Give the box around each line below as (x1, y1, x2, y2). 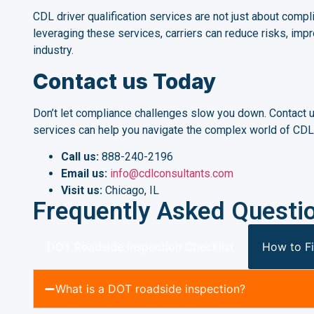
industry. (33, 43, 74, 57)
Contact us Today (33, 68, 217, 94)
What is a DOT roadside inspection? (55, 282, 245, 296)
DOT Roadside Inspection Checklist (47, 240, 234, 254)
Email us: (61, 167, 107, 181)
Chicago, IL (102, 184, 159, 198)
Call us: (61, 150, 99, 164)
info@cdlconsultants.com (110, 167, 233, 181)
